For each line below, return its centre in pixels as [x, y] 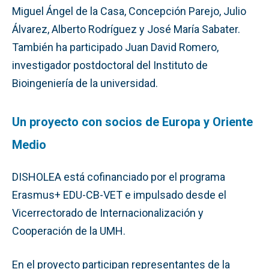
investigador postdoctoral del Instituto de [110, 65]
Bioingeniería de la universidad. [85, 83]
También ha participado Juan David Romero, [115, 47]
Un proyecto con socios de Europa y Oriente [132, 122]
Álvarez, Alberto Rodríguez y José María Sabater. [126, 29]
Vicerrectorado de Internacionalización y [108, 213]
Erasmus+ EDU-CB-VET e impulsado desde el [119, 195]
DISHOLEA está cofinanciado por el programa [119, 177]
